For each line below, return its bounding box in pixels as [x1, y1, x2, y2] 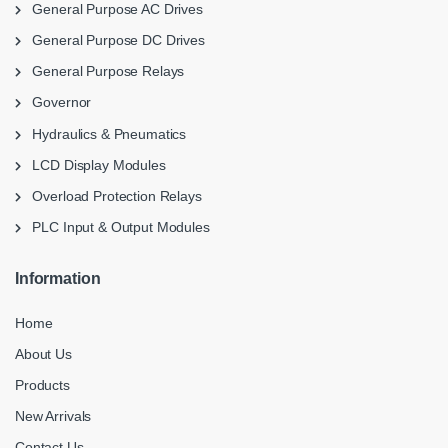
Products [15, 377, 70, 393]
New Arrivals [15, 408, 92, 425]
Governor [20, 94, 92, 111]
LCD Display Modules [20, 156, 166, 173]
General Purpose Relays [20, 63, 185, 80]
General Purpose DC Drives [20, 32, 205, 49]
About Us [15, 345, 72, 362]
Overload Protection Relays [20, 188, 202, 205]
